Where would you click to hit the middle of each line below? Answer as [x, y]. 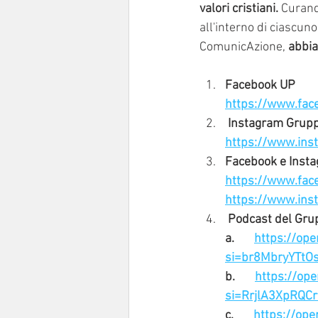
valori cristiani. [240, 9]
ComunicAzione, [244, 47]
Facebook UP [260, 86]
